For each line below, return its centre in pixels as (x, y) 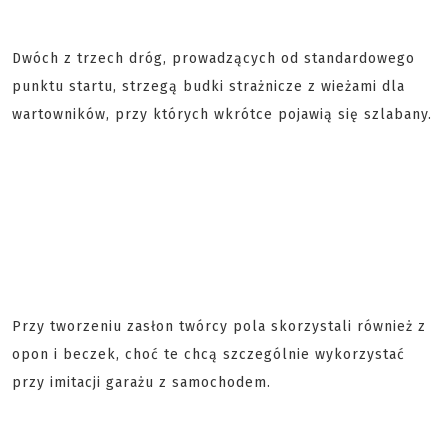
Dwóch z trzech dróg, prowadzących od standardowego (213, 58)
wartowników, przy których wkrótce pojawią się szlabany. (222, 114)
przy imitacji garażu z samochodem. (141, 382)
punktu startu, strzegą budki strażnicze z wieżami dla (208, 86)
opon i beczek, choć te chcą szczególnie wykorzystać (208, 354)
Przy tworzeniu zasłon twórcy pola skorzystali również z (219, 326)
